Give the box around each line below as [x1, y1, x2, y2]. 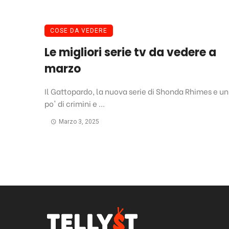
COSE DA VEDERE [50, 27, 107, 35]
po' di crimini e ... [44, 98, 105, 109]
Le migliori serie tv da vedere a [44, 44, 216, 61]
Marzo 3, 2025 [58, 118, 99, 126]
